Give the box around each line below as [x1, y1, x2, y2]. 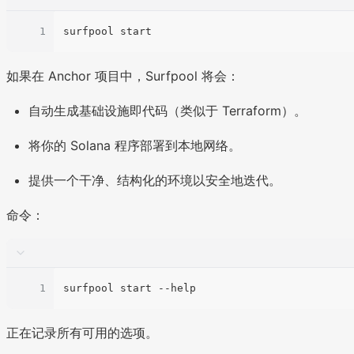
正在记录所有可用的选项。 [6, 325, 158, 341]
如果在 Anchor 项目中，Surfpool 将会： [6, 68, 239, 85]
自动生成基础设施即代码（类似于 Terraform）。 [28, 103, 307, 119]
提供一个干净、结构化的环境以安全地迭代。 [28, 172, 281, 189]
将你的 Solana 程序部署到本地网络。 [28, 137, 241, 154]
